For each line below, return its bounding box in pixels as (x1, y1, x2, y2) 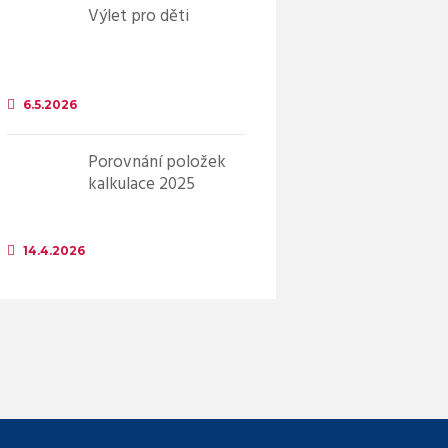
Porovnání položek (87, 149, 226, 177)
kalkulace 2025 (87, 171, 195, 199)
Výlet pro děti (87, 3, 189, 31)
